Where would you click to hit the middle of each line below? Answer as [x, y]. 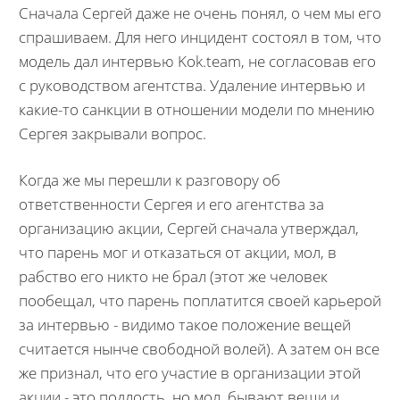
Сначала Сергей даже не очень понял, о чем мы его [200, 12]
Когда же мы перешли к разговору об [149, 180]
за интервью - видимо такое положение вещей [184, 325]
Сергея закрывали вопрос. [112, 133]
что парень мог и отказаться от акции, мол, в [177, 252]
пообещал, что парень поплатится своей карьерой [200, 300]
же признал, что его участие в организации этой [189, 373]
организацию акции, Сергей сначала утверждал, [188, 228]
